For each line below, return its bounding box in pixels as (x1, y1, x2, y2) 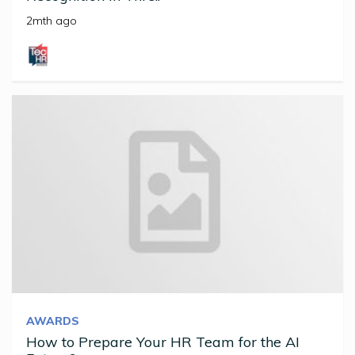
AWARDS (26, 314, 79, 329)
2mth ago (26, 13, 77, 29)
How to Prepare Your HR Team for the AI (26, 333, 300, 352)
